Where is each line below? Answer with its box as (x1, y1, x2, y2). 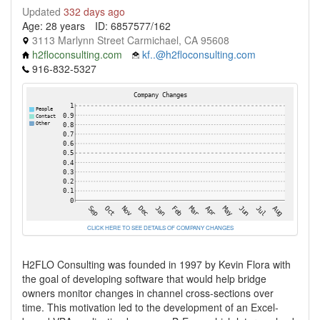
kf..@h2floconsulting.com (142, 47, 256, 61)
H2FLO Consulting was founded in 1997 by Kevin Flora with (22, 257, 291, 271)
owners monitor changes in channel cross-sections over (22, 286, 274, 300)
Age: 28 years (22, 19, 85, 33)
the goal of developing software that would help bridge (22, 271, 266, 286)
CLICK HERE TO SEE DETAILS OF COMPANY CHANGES (86, 224, 234, 231)
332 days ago (64, 4, 125, 19)
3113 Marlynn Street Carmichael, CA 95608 (29, 33, 229, 47)
